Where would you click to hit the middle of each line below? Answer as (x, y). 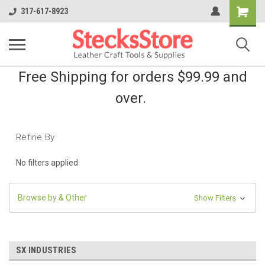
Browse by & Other (52, 197)
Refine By (35, 137)
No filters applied (47, 162)
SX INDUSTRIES (46, 250)
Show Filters (216, 198)
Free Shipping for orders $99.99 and (132, 77)
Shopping (247, 9)
